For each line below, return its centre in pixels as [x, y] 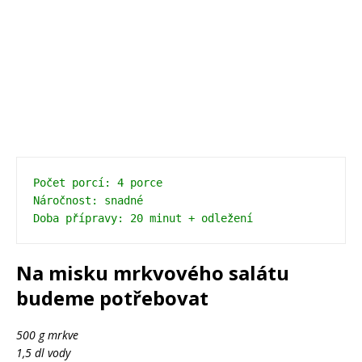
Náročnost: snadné [88, 201]
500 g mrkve [47, 335]
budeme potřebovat [112, 298]
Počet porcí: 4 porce [98, 183]
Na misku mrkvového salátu [153, 273]
